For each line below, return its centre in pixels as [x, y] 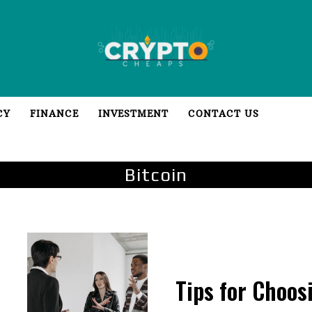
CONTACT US [224, 114]
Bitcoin [156, 175]
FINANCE [54, 114]
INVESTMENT [133, 114]
